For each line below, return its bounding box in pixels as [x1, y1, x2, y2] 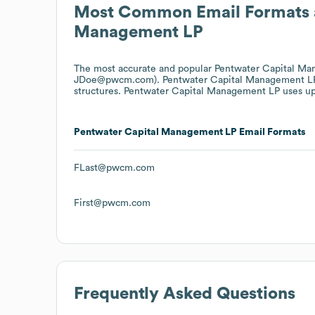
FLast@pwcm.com [74, 162, 155, 173]
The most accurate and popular [74, 63, 214, 74]
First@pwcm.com [74, 198, 150, 208]
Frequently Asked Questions [74, 285, 295, 302]
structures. [74, 86, 124, 96]
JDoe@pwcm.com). [74, 75, 162, 85]
